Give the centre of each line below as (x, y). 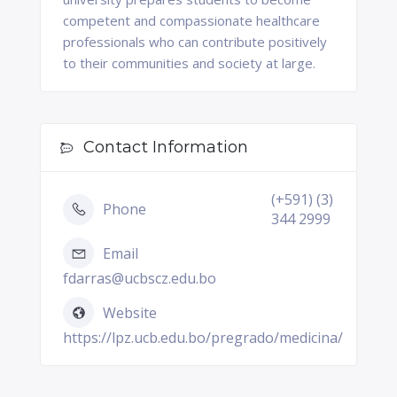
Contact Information (166, 147)
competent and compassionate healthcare (191, 20)
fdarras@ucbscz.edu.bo (140, 278)
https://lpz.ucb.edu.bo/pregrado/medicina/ (203, 338)
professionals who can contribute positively (195, 42)
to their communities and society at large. (189, 63)
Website (130, 312)
